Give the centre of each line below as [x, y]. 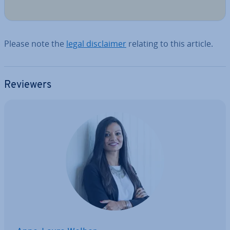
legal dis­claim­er [96, 44]
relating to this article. [170, 44]
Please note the [35, 44]
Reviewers [28, 85]
